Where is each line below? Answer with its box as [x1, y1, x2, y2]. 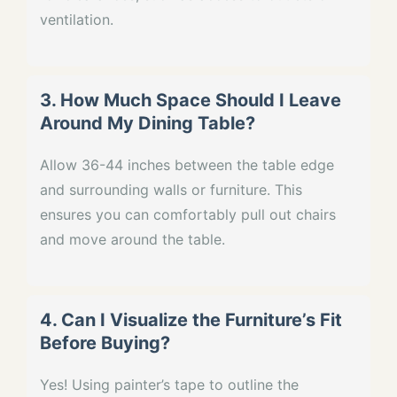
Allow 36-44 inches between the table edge [40, 155, 334, 174]
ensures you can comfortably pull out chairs [40, 205, 336, 223]
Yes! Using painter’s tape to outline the [40, 375, 299, 393]
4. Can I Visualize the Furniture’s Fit [40, 308, 342, 331]
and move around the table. [40, 230, 225, 248]
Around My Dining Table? [40, 112, 255, 134]
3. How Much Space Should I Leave [40, 89, 341, 111]
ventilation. [40, 10, 113, 28]
